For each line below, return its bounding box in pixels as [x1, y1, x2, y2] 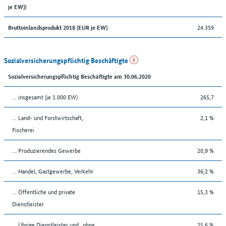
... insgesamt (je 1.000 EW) [12, 91, 78, 101]
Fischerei [12, 124, 34, 134]
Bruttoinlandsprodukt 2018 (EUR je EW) [8, 22, 107, 31]
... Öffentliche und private [12, 186, 75, 196]
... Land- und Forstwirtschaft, [12, 112, 83, 122]
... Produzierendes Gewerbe [12, 145, 81, 155]
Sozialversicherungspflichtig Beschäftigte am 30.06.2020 [8, 71, 151, 80]
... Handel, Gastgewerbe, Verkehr [12, 165, 93, 176]
